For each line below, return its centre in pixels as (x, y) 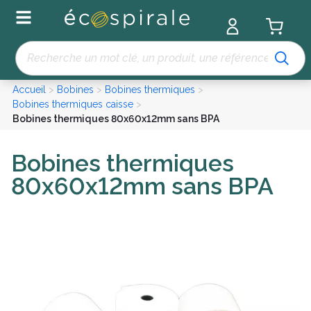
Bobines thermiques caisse (73, 104)
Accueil (29, 90)
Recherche (39, 64)
